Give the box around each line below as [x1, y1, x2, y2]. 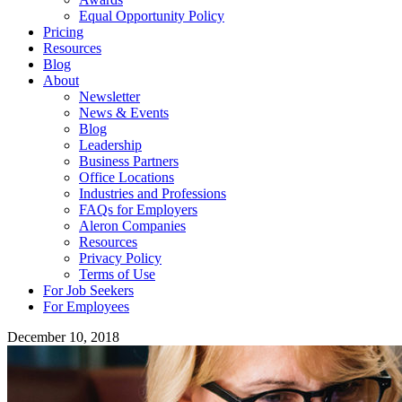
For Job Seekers [43, 283, 134, 298]
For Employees [43, 299, 129, 314]
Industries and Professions [79, 186, 226, 201]
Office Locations [79, 170, 174, 185]
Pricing [43, 24, 83, 39]
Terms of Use [79, 267, 155, 282]
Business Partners [79, 153, 179, 169]
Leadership [79, 137, 142, 153]
